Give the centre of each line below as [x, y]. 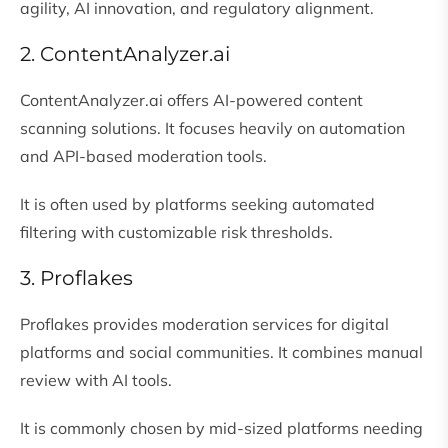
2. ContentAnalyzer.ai [125, 54]
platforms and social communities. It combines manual [221, 352]
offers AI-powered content [263, 100]
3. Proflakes [76, 278]
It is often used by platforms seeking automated [197, 204]
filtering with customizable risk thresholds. [176, 232]
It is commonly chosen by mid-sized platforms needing [221, 428]
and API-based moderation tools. [143, 156]
